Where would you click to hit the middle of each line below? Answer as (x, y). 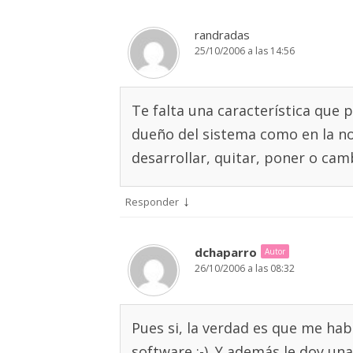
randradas (222, 35)
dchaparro (226, 252)
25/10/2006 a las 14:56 (245, 51)
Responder (152, 202)
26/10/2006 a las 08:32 (245, 268)
